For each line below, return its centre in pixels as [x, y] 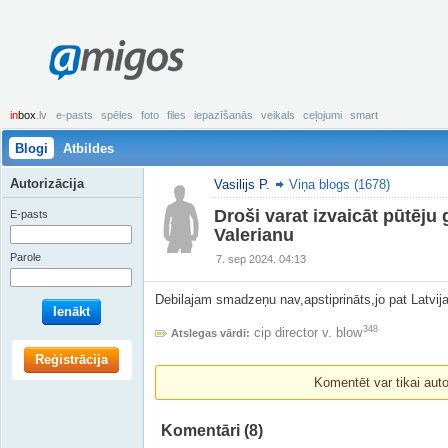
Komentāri [202, 430]
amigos [126, 60]
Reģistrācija [71, 359]
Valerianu [254, 235]
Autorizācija [47, 183]
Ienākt [71, 311]
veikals [278, 115]
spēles [117, 115]
